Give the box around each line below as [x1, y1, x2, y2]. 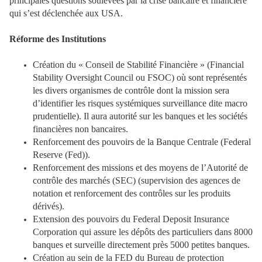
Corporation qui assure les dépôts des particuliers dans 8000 [33, 226, 253, 237]
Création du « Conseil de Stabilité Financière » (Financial [33, 59, 244, 70]
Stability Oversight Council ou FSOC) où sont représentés [33, 72, 247, 82]
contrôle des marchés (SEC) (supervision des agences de [33, 175, 240, 185]
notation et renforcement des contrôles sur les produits [33, 188, 230, 198]
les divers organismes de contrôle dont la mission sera [33, 85, 229, 95]
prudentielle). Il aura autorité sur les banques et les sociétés [33, 111, 247, 121]
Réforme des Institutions [9, 34, 106, 44]
